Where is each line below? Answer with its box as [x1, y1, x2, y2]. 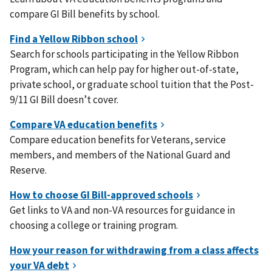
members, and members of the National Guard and [10, 148, 231, 161]
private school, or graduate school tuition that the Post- [10, 78, 254, 91]
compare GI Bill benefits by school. [10, 7, 160, 21]
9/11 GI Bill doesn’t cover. [10, 93, 118, 106]
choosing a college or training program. [10, 219, 178, 232]
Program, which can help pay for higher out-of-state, [10, 63, 239, 76]
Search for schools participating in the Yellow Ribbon [10, 47, 239, 61]
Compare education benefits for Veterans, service [10, 133, 226, 146]
